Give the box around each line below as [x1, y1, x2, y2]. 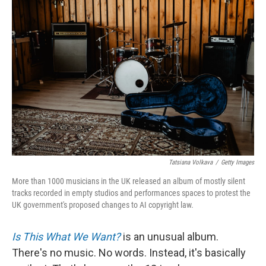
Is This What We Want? [12, 230, 121, 243]
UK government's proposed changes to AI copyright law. [12, 200, 194, 210]
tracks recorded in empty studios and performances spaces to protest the [12, 188, 251, 198]
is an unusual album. [121, 230, 218, 243]
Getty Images [221, 159, 254, 166]
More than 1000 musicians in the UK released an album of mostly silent [12, 176, 245, 186]
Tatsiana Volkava [169, 159, 213, 166]
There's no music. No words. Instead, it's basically [12, 246, 246, 259]
